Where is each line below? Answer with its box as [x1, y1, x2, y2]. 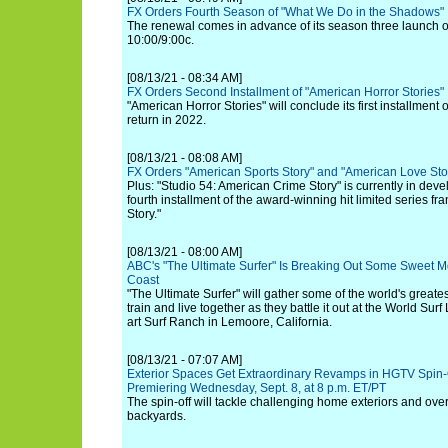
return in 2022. [127, 113, 206, 127]
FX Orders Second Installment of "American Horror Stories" [127, 85, 444, 99]
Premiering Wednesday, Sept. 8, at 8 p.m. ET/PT [127, 381, 386, 395]
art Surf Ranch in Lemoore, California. [127, 315, 332, 329]
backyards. [127, 409, 186, 423]
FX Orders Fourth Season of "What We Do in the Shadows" [127, 5, 444, 19]
